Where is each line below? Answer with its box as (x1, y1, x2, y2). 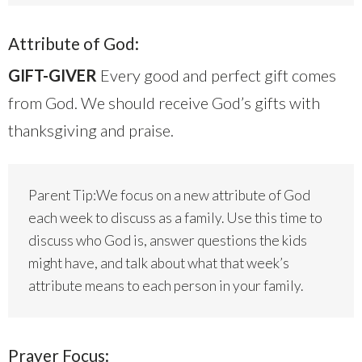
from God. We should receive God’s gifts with (8, 93, 320, 113)
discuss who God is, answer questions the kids (28, 232, 307, 250)
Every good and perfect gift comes (100, 65, 336, 86)
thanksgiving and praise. (8, 120, 174, 141)
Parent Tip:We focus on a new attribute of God (28, 187, 310, 204)
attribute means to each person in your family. (28, 277, 303, 295)
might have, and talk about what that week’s (28, 255, 289, 272)
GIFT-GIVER (8, 65, 100, 86)
